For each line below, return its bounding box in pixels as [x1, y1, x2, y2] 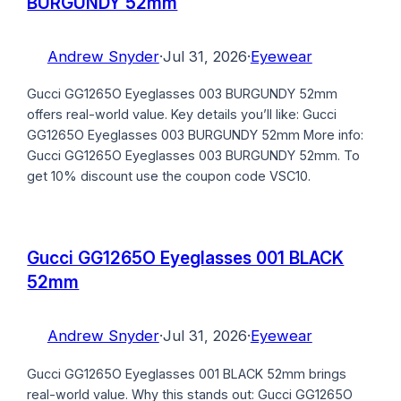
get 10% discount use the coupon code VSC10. [27, 168, 311, 184]
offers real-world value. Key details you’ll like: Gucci [27, 107, 337, 123]
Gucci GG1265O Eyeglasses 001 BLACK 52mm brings [27, 365, 347, 381]
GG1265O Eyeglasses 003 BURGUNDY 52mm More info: [27, 127, 364, 143]
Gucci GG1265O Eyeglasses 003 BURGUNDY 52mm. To [27, 148, 361, 164]
